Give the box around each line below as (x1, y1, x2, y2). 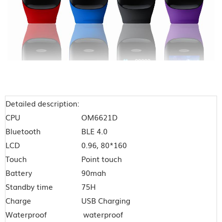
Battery (5, 167, 34, 178)
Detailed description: (5, 98, 79, 109)
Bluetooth (5, 125, 41, 137)
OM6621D (81, 111, 117, 123)
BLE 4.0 (81, 125, 108, 137)
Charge (5, 195, 31, 206)
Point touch (81, 153, 124, 165)
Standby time (5, 181, 53, 192)
